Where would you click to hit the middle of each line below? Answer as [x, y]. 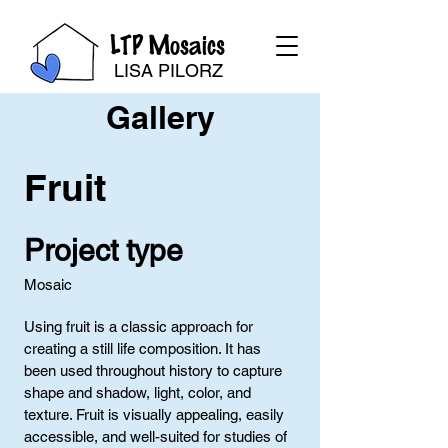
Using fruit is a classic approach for [138, 326]
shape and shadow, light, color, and [137, 392]
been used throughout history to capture [153, 370]
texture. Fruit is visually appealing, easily [154, 414]
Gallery [160, 117]
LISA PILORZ [168, 70]
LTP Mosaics [167, 44]
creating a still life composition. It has [142, 348]
